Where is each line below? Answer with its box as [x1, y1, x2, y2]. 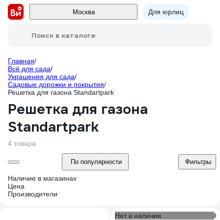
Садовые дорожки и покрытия [8, 81, 104, 88]
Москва [72, 8, 95, 16]
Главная [8, 57, 34, 65]
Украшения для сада [8, 73, 75, 81]
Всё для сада [8, 65, 51, 73]
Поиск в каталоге [31, 31, 96, 40]
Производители [8, 190, 57, 198]
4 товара [8, 139, 36, 147]
